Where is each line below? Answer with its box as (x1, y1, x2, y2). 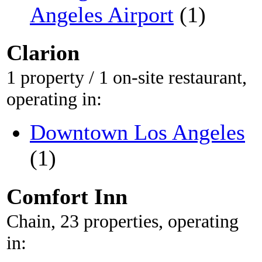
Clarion (6, 40, 80, 65)
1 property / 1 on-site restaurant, (6, 67, 247, 88)
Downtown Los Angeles (30, 120, 245, 145)
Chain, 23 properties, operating (6, 210, 239, 232)
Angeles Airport (30, 2, 174, 27)
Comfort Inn (6, 184, 127, 209)
